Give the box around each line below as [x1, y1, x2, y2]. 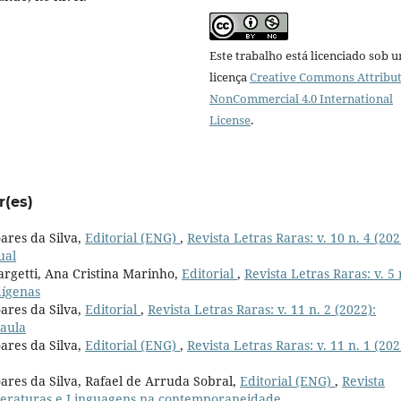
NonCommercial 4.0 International [209, 90, 393, 107]
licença [209, 68, 250, 85]
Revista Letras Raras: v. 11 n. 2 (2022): [148, 300, 376, 318]
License [209, 111, 251, 128]
